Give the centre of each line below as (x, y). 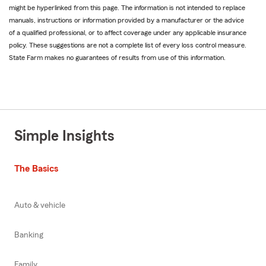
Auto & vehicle (40, 206)
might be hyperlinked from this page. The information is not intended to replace (127, 8)
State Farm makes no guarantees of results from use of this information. (117, 58)
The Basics (36, 169)
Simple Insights (64, 137)
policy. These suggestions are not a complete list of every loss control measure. (128, 45)
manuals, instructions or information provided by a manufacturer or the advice (126, 20)
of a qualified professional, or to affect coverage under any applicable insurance (128, 33)
